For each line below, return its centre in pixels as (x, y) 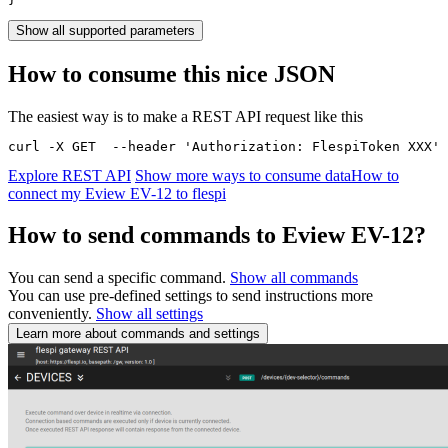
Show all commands (294, 278)
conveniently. (52, 314)
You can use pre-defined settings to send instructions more (190, 296)
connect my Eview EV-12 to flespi (117, 193)
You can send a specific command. (119, 278)
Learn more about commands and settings (138, 334)
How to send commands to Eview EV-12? (217, 235)
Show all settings (149, 314)
